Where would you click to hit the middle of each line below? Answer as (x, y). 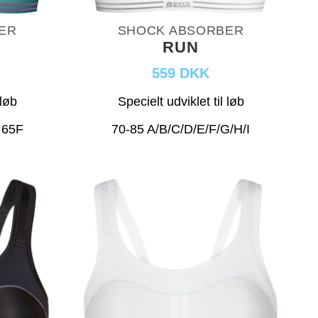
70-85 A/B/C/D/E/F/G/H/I (181, 129)
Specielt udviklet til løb (181, 101)
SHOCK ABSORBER (181, 30)
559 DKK (181, 73)
